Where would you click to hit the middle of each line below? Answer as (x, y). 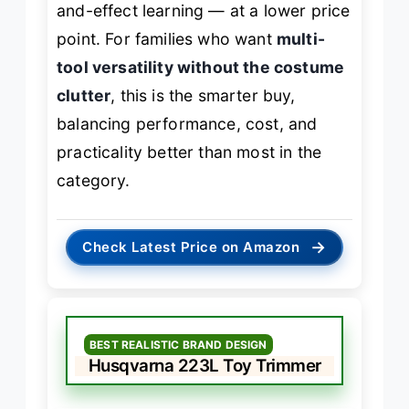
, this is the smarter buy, (203, 96)
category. (94, 181)
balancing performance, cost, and (187, 124)
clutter (84, 96)
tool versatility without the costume (201, 68)
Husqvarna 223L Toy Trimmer (204, 365)
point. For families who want (167, 39)
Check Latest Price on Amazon (191, 246)
